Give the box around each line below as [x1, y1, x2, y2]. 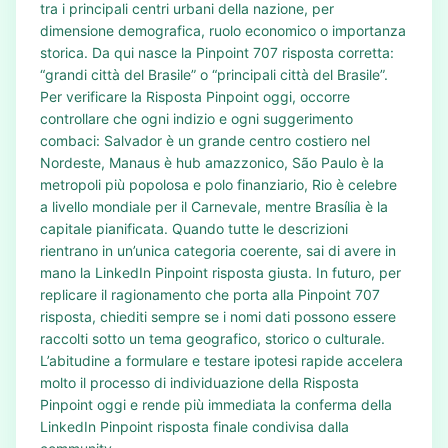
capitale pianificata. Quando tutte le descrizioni [40, 220, 348, 237]
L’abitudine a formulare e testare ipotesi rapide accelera [40, 352, 403, 369]
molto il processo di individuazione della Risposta [40, 374, 359, 391]
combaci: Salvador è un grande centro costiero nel [40, 132, 370, 149]
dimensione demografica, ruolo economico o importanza [40, 22, 406, 39]
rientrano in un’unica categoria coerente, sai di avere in [40, 242, 396, 259]
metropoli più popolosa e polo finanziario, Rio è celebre [40, 176, 397, 193]
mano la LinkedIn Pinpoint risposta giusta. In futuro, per [40, 264, 401, 281]
